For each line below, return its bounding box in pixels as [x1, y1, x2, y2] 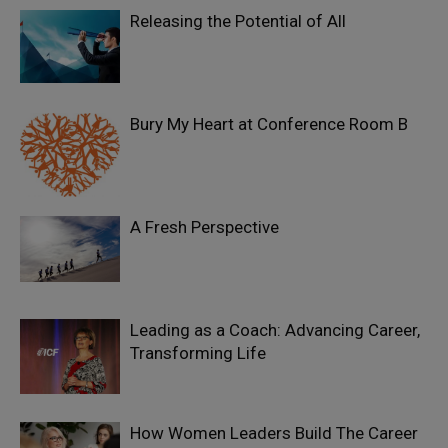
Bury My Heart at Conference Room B [130, 114, 408, 134]
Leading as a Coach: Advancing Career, [130, 320, 420, 340]
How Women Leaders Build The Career [130, 423, 418, 443]
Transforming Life [130, 343, 266, 363]
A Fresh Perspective [130, 217, 279, 237]
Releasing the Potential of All [130, 11, 346, 31]
